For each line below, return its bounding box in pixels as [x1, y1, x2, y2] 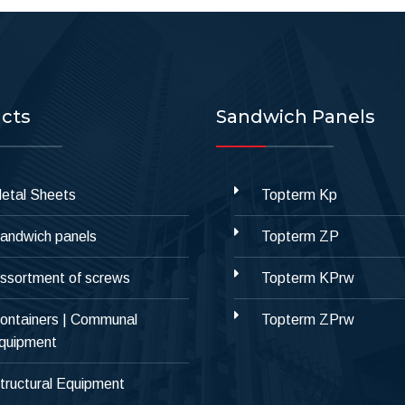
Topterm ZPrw [261, 311, 354, 327]
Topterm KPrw [261, 269, 354, 286]
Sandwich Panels [216, 105, 375, 127]
